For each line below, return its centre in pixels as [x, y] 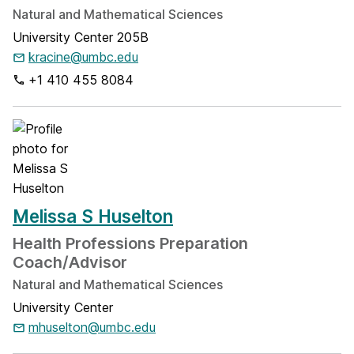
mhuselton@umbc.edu [92, 327]
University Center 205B [81, 37]
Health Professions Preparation [130, 243]
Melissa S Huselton [93, 216]
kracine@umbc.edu [83, 57]
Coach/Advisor [70, 262]
